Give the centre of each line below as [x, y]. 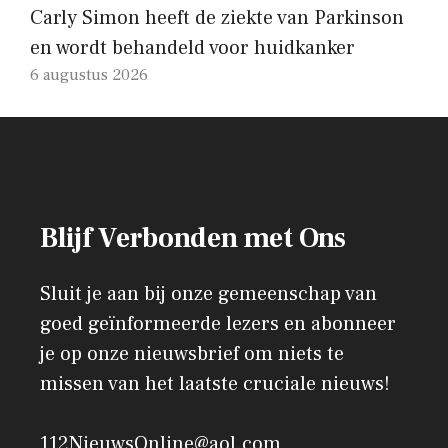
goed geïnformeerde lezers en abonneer [218, 323]
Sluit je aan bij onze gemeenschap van [208, 293]
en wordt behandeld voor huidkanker [192, 47]
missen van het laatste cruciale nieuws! [215, 383]
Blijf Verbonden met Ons [193, 237]
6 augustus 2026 [89, 74]
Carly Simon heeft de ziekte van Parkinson [217, 17]
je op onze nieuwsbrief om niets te [192, 353]
